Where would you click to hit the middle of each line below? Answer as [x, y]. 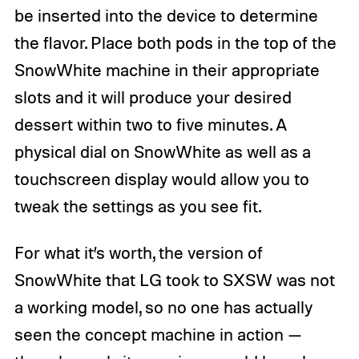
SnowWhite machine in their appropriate [167, 70]
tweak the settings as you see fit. [137, 206]
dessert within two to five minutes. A [150, 125]
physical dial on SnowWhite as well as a [162, 152]
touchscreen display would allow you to [161, 179]
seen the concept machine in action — [158, 335]
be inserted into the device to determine [166, 16]
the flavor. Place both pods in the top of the [175, 43]
